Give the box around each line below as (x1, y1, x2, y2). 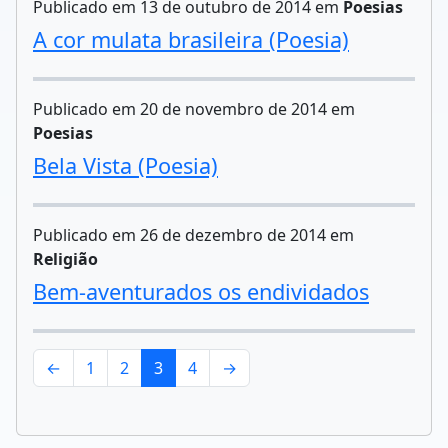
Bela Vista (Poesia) (33, 151, 218, 180)
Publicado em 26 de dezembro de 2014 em (33, 224, 354, 246)
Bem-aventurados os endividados (33, 277, 369, 306)
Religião (33, 248, 98, 270)
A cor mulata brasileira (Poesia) (33, 25, 349, 54)
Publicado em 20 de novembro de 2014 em (33, 98, 355, 120)
